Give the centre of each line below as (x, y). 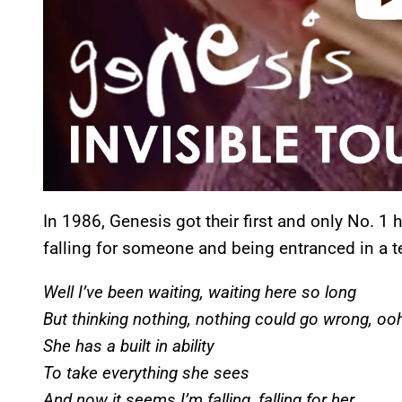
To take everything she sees (146, 372)
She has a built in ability (129, 345)
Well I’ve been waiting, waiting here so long (200, 292)
